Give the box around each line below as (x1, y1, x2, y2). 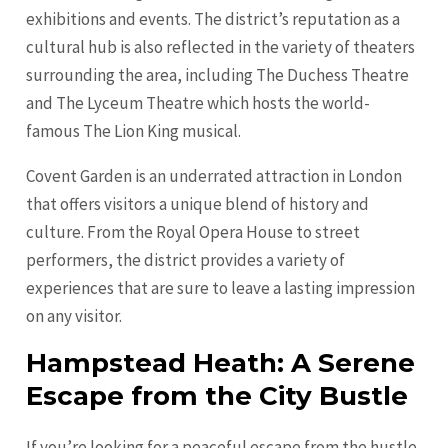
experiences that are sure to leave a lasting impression (26, 277, 416, 300)
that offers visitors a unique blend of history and (26, 193, 370, 216)
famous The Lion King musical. (26, 120, 242, 143)
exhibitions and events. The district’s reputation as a (26, 8, 401, 31)
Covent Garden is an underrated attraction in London (26, 165, 403, 188)
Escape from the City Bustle (26, 380, 409, 413)
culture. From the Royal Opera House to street (26, 221, 361, 244)
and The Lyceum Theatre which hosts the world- (26, 92, 371, 115)
